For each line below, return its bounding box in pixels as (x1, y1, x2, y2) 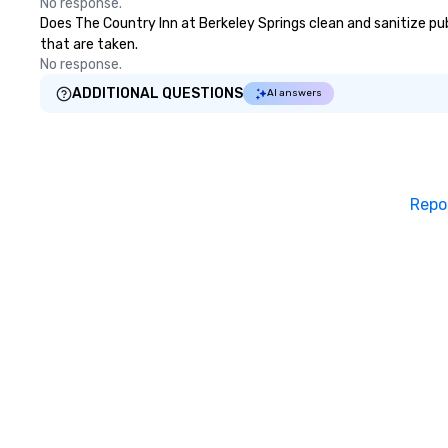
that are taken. (40, 36, 138, 53)
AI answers (267, 87, 322, 99)
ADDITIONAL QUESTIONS (72, 85, 243, 102)
